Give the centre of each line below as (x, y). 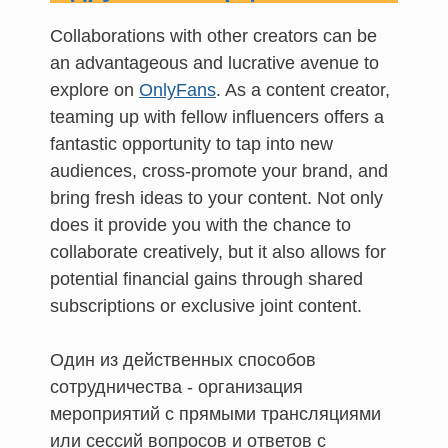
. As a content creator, (303, 89)
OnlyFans (177, 89)
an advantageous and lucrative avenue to (214, 62)
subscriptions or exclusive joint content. (206, 305)
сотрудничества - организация (176, 386)
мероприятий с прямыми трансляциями (215, 413)
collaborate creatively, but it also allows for (218, 251)
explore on (94, 89)
